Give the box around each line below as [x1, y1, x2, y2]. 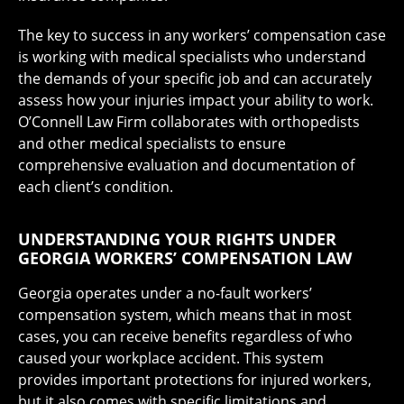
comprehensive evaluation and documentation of [18, 155, 354, 176]
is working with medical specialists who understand [18, 47, 366, 68]
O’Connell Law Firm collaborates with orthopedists [18, 112, 360, 133]
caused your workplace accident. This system [18, 348, 324, 369]
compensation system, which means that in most [18, 305, 352, 326]
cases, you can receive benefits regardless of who [18, 326, 353, 347]
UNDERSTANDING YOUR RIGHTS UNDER [18, 228, 336, 251]
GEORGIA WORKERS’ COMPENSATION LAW [18, 247, 352, 270]
